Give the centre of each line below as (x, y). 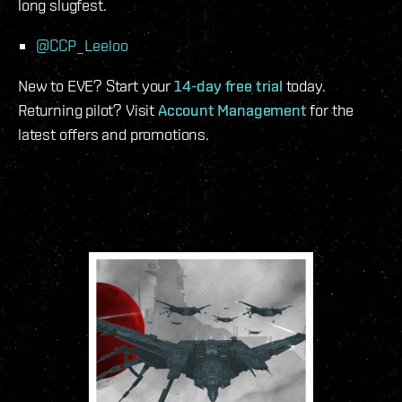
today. (304, 85)
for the (330, 109)
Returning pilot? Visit (88, 109)
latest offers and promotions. (114, 134)
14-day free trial (228, 85)
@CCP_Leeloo (82, 45)
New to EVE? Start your (96, 85)
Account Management (232, 109)
